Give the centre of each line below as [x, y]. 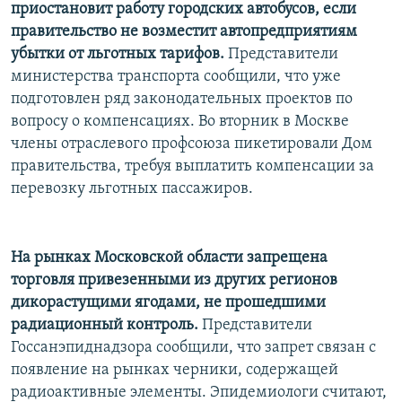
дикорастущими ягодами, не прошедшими [168, 302]
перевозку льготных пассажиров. [132, 188]
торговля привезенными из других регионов [174, 280]
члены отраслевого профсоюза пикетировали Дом [192, 144]
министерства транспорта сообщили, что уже [176, 76]
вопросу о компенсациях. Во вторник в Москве [180, 121]
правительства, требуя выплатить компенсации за [192, 166]
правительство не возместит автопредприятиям [184, 31]
